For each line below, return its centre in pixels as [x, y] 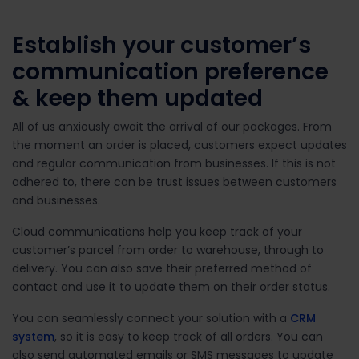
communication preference [170, 71]
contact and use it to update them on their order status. [171, 286]
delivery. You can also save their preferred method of [162, 268]
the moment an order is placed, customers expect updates [179, 145]
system [33, 336]
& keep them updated [137, 98]
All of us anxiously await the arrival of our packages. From [172, 126]
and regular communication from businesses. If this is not [174, 163]
